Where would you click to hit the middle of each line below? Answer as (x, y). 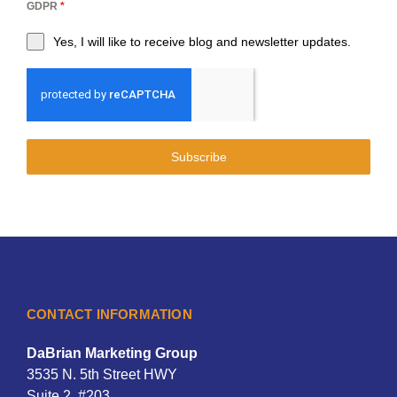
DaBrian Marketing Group (112, 353)
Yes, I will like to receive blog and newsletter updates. (202, 41)
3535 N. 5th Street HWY (102, 374)
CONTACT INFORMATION (109, 314)
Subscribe (198, 156)
